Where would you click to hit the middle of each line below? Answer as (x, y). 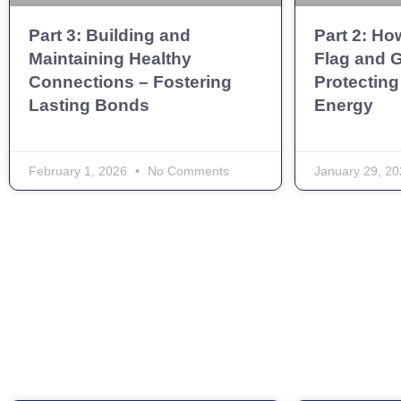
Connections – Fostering (130, 81)
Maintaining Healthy (110, 58)
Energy (343, 105)
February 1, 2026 (80, 171)
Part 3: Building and (110, 35)
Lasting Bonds (89, 105)
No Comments (187, 171)
